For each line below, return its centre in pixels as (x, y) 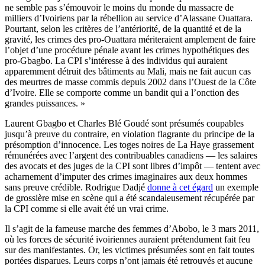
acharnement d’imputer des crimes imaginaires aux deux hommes (126, 177)
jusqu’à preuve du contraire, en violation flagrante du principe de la (130, 134)
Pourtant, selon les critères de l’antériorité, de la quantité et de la (123, 29)
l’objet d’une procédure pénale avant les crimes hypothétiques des (127, 50)
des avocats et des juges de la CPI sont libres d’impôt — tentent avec (132, 166)
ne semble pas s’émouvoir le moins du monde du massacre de (119, 8)
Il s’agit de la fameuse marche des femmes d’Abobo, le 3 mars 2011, (132, 229)
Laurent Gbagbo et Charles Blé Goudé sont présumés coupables (124, 124)
